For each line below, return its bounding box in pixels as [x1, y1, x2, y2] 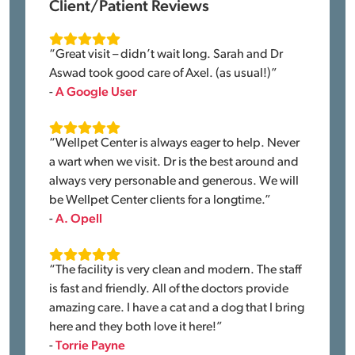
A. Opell [55, 213, 103, 226]
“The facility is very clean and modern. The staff [49, 264, 302, 277]
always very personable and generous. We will [49, 175, 300, 188]
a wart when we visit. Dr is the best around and [49, 156, 300, 169]
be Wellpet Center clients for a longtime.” [49, 194, 272, 207]
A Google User [55, 86, 138, 99]
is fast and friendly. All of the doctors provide [49, 283, 289, 296]
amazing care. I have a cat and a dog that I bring [49, 302, 305, 315]
